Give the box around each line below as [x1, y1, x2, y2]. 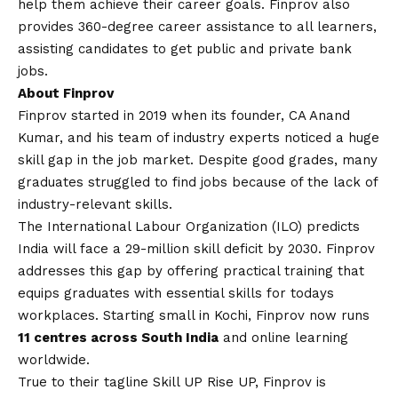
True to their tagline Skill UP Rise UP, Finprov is [18, 374, 326, 391]
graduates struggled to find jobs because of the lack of [18, 174, 378, 191]
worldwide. [18, 352, 90, 369]
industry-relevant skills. [18, 196, 172, 213]
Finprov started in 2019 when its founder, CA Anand [18, 107, 350, 124]
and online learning [219, 330, 348, 346]
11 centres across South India [18, 330, 219, 346]
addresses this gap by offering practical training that [18, 263, 364, 280]
